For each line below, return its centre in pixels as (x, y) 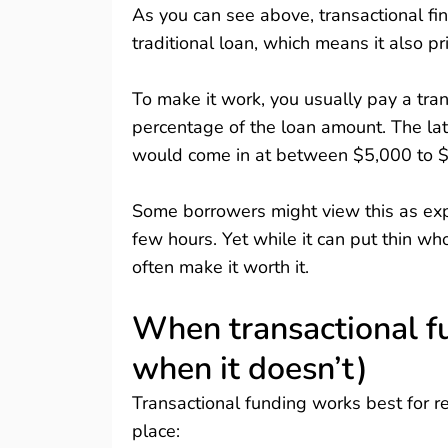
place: (156, 431)
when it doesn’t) (250, 368)
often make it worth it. (223, 267)
